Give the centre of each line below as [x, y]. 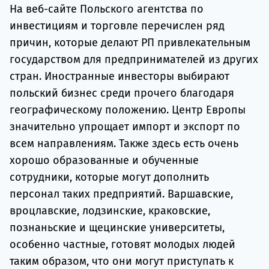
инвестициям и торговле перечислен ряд [117, 26]
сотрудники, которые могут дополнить [109, 177]
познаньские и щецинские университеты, [117, 227]
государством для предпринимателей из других [134, 59]
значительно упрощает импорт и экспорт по [125, 126]
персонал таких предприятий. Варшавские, [121, 194]
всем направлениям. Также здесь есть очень [124, 143]
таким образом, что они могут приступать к [122, 261]
